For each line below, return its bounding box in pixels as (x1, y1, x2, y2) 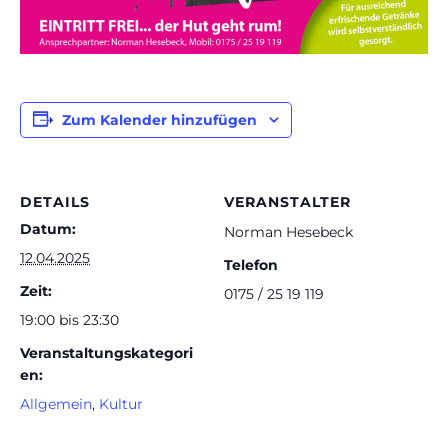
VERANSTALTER (224, 193, 351, 212)
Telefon (224, 256, 278, 275)
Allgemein (20, 395, 92, 414)
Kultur (99, 395, 143, 414)
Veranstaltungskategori (20, 344, 193, 363)
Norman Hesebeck (224, 223, 353, 242)
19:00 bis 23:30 (20, 311, 119, 330)
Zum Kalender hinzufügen (62, 111, 257, 130)
